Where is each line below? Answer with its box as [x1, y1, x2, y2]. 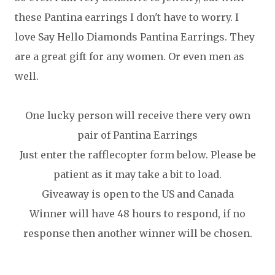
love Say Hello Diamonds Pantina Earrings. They [15, 31, 255, 43]
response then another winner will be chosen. [23, 227, 252, 239]
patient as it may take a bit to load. [53, 168, 222, 180]
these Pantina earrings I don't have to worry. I [15, 11, 239, 23]
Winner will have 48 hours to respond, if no [29, 207, 246, 220]
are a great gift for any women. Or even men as [15, 50, 244, 63]
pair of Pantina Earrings [77, 129, 198, 141]
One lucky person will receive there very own [25, 109, 250, 122]
